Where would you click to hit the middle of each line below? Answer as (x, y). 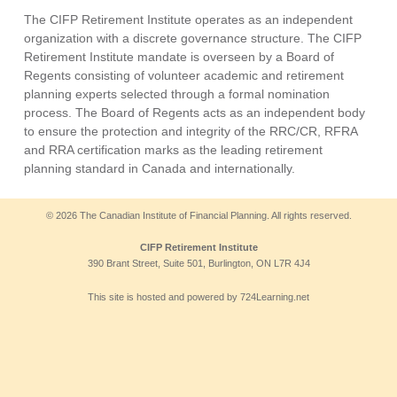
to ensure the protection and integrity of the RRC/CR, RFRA (191, 131)
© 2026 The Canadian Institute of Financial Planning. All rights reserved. (198, 215)
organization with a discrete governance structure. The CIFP (193, 38)
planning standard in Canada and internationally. (160, 168)
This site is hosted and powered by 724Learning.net (198, 296)
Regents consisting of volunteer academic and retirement (184, 75)
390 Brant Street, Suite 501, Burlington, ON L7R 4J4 (198, 263)
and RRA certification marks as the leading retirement (174, 149)
